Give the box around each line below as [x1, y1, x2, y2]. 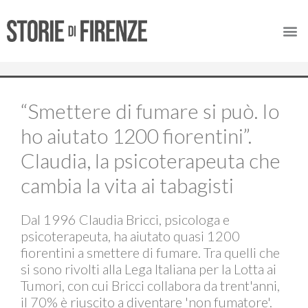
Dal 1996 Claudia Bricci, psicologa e [21, 211, 230, 228]
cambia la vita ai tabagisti [21, 173, 234, 197]
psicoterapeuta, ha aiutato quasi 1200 [21, 228, 240, 244]
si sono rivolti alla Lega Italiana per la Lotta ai [21, 261, 276, 277]
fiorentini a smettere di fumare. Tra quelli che [21, 244, 280, 261]
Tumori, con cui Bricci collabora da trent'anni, [21, 277, 280, 294]
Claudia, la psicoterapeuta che [21, 148, 280, 173]
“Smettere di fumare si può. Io [21, 98, 279, 123]
